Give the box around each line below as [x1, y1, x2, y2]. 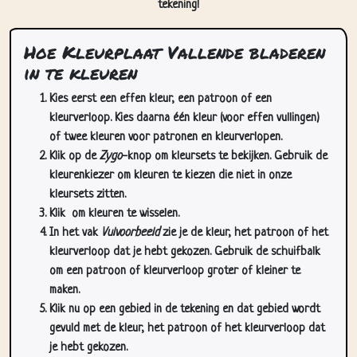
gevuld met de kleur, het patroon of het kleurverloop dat [49, 322, 325, 335]
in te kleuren [24, 61, 137, 85]
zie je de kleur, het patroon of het [159, 226, 328, 240]
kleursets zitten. [49, 188, 126, 202]
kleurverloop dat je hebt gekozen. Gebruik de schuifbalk [49, 245, 320, 259]
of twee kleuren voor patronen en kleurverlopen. [49, 131, 282, 144]
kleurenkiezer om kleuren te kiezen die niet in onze [49, 169, 292, 182]
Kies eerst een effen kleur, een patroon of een [49, 92, 272, 106]
